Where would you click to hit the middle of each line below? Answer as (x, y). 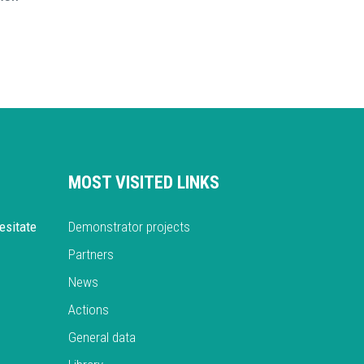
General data (102, 338)
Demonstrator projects (129, 227)
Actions (88, 310)
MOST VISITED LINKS (143, 183)
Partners (91, 255)
